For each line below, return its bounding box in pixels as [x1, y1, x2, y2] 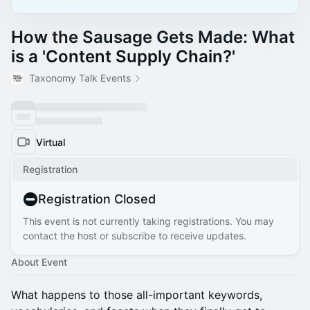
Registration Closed [38, 192, 156, 206]
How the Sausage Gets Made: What [11, 27, 295, 47]
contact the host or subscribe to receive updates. [23, 230, 246, 241]
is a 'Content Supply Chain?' [11, 46, 235, 66]
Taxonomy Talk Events [29, 72, 131, 84]
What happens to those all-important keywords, [11, 288, 262, 302]
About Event [11, 256, 67, 268]
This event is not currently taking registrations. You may [23, 215, 274, 227]
